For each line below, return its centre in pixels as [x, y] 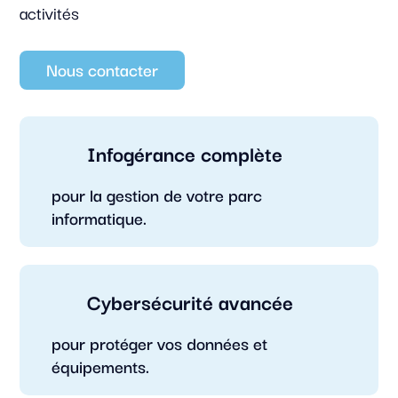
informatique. [99, 218]
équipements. [100, 366]
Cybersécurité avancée [190, 302]
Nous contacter [103, 70]
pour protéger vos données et [159, 343]
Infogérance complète [184, 153]
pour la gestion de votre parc [156, 195]
